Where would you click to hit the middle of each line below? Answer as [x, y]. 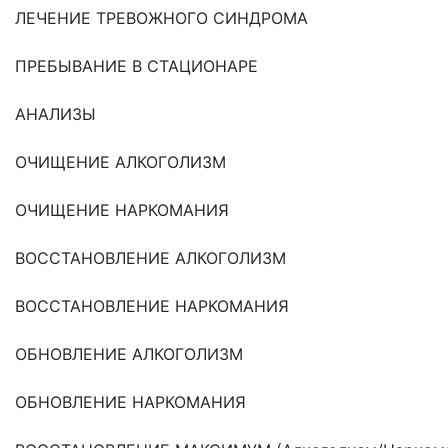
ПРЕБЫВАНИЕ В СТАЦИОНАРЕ [136, 66]
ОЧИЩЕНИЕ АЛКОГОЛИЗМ [120, 162]
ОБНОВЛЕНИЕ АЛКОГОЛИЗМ [129, 354]
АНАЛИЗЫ [55, 114]
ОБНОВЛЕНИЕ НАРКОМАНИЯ [130, 402]
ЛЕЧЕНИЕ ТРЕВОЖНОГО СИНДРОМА [161, 18]
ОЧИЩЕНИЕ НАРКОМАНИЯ [122, 210]
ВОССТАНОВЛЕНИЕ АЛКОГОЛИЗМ [150, 258]
